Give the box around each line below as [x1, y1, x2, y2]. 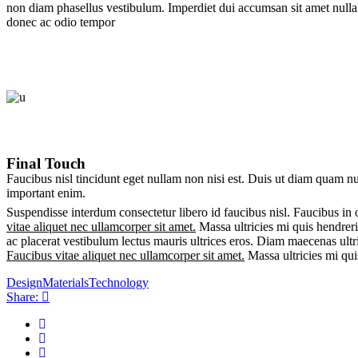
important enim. [6, 185, 86, 200]
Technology [89, 275, 149, 289]
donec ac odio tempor [6, 15, 115, 30]
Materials [42, 275, 89, 289]
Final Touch [6, 154, 86, 172]
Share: [6, 289, 38, 304]
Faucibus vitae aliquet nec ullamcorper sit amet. [6, 248, 245, 262]
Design [6, 275, 42, 289]
